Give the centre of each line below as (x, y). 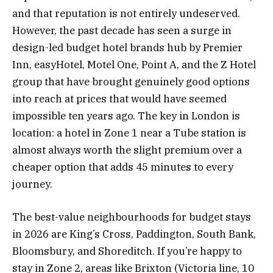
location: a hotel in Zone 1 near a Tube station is (129, 133)
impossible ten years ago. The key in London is (126, 116)
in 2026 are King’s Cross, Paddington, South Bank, (134, 234)
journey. (32, 184)
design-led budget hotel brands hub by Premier (127, 48)
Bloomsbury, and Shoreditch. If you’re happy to (127, 251)
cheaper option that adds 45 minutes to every (123, 167)
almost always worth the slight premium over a (127, 150)
